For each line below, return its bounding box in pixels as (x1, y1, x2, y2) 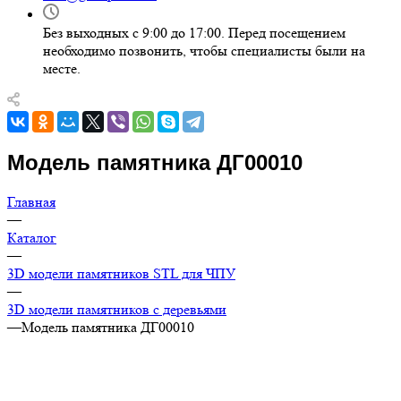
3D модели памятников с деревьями (7, 300, 226, 318)
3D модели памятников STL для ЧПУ (7, 264, 235, 282)
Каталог (7, 228, 56, 246)
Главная (7, 192, 55, 210)
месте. (43, 60, 81, 77)
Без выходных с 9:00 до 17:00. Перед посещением (43, 24, 346, 41)
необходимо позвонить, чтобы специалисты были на (43, 42, 365, 59)
